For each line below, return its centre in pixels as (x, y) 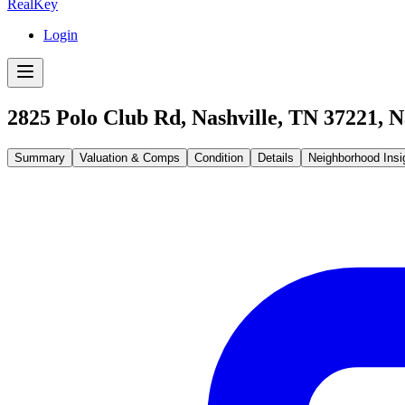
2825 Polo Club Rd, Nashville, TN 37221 (193, 117)
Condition (219, 157)
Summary (40, 157)
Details (276, 157)
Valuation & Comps (130, 157)
